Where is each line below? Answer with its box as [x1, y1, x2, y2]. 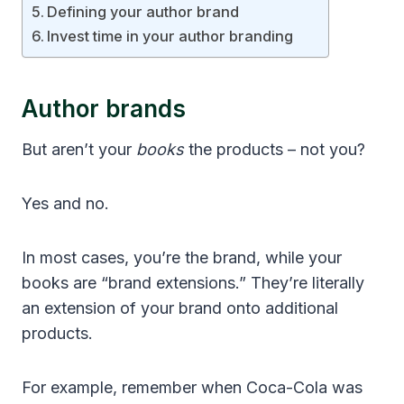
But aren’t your [22, 140, 136, 160]
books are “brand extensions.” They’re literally [22, 273, 364, 293]
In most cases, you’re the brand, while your [22, 248, 342, 268]
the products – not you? [184, 140, 365, 160]
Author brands [22, 95, 186, 124]
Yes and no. [22, 194, 109, 214]
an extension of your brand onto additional [22, 298, 338, 318]
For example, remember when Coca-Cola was [22, 378, 363, 398]
